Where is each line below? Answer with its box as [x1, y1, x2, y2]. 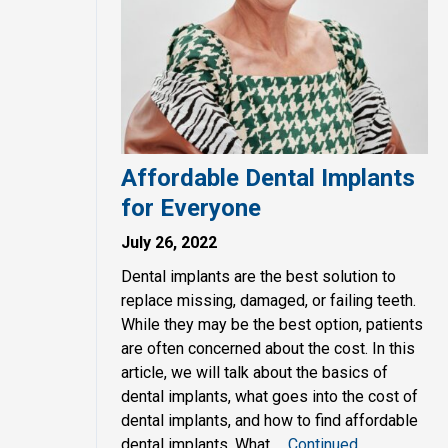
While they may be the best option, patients [121, 315, 423, 335]
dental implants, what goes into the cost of [121, 387, 418, 407]
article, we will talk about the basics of [121, 363, 388, 383]
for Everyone [121, 194, 261, 223]
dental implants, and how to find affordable [121, 411, 418, 431]
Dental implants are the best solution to [121, 267, 396, 287]
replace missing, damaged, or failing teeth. [121, 291, 416, 311]
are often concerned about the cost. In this [121, 339, 415, 359]
